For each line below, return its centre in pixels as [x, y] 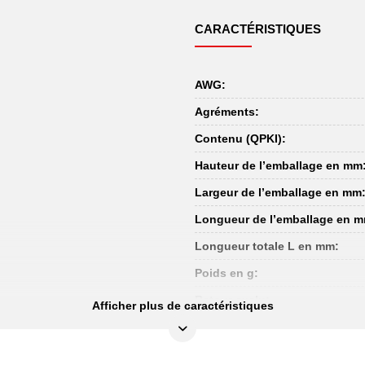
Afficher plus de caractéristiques [182, 306]
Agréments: [227, 112]
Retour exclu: [232, 300]
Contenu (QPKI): [240, 139]
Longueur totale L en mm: [267, 246]
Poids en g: [226, 273]
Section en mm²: [240, 327]
